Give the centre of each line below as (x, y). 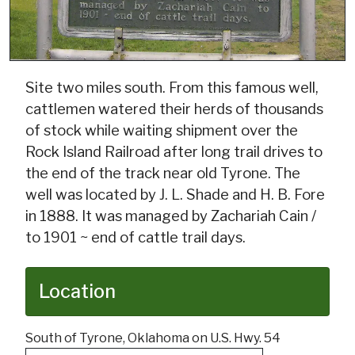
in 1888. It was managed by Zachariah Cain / (171, 216)
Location (77, 292)
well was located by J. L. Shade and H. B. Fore (175, 195)
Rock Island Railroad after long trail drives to (174, 152)
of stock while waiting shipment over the (162, 131)
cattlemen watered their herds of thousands (174, 109)
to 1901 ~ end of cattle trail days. (136, 238)
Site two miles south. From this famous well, (172, 88)
